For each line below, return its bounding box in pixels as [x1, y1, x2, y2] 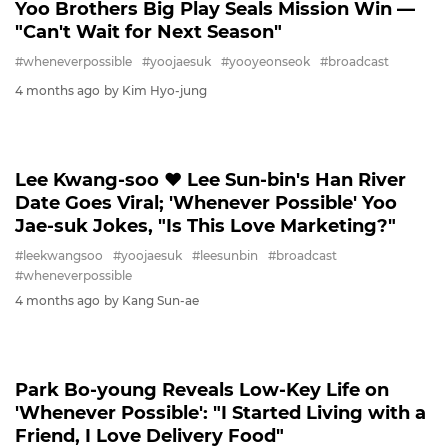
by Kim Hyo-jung [104, 83, 207, 99]
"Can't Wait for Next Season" [15, 21, 282, 44]
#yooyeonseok [221, 54, 310, 70]
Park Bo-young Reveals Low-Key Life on [15, 379, 389, 402]
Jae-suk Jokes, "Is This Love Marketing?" [15, 215, 396, 238]
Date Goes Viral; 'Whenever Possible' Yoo [15, 192, 397, 215]
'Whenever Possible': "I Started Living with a [15, 402, 426, 425]
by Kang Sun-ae [104, 293, 199, 309]
